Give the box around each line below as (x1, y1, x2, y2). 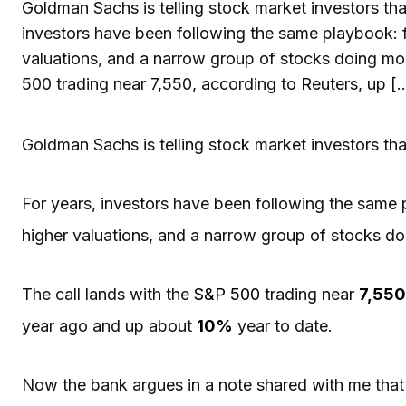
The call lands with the (22, 284, 194, 304)
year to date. (233, 315, 333, 335)
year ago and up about (22, 315, 197, 335)
